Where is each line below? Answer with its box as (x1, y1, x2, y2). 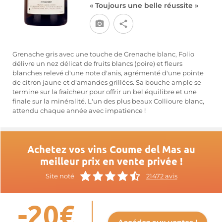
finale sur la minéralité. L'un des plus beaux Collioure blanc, (12, 98, 204, 105)
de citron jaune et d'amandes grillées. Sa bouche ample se (12, 79, 201, 86)
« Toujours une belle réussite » (89, 1, 198, 10)
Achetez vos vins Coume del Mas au (27, 143, 195, 156)
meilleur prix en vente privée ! (40, 155, 183, 167)
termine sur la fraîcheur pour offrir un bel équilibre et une (12, 88, 197, 96)
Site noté (45, 172, 74, 180)
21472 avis (146, 172, 177, 180)
